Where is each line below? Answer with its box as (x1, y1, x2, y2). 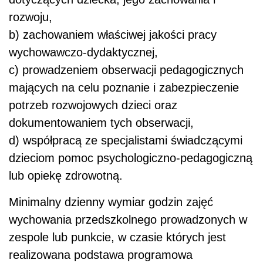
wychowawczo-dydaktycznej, (9, 46, 158, 59)
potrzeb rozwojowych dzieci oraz (9, 99, 177, 112)
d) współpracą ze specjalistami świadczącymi (9, 134, 242, 147)
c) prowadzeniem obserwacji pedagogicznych (9, 63, 244, 77)
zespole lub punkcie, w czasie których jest (9, 231, 226, 244)
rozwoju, (9, 11, 52, 24)
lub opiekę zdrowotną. (9, 169, 123, 183)
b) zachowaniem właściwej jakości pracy (9, 28, 217, 42)
